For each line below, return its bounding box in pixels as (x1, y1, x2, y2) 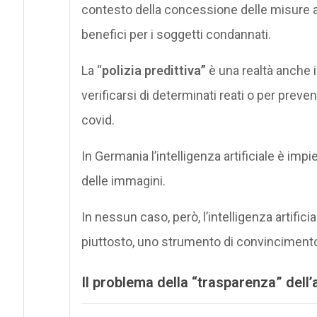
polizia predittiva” (101, 62, 206, 78)
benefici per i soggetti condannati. (81, 26, 271, 42)
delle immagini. (81, 173, 166, 188)
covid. (81, 112, 115, 127)
